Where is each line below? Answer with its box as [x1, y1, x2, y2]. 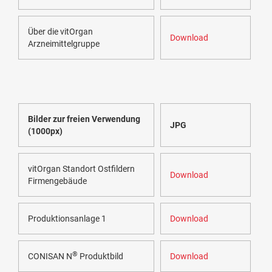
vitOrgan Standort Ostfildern [28, 164, 135, 174]
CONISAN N [28, 251, 72, 262]
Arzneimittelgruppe [28, 39, 100, 49]
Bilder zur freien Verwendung [28, 114, 140, 124]
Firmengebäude [28, 176, 87, 186]
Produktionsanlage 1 [28, 214, 106, 224]
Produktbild [78, 251, 123, 262]
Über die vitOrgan [28, 27, 93, 37]
